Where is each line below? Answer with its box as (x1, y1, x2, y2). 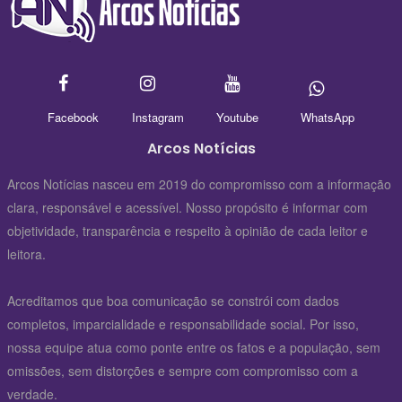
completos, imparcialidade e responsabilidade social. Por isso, (7, 315, 359, 333)
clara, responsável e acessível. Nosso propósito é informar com (7, 198, 368, 216)
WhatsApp (301, 109, 354, 126)
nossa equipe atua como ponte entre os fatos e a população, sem (7, 338, 380, 356)
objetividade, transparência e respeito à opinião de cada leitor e (7, 222, 368, 240)
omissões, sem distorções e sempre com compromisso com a (7, 362, 358, 380)
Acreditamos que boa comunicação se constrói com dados (7, 292, 339, 310)
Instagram (132, 109, 184, 126)
